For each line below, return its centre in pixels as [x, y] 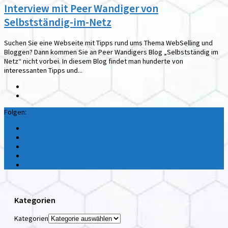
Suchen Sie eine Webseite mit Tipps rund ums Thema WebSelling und [108, 42]
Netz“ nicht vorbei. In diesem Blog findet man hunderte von [94, 61]
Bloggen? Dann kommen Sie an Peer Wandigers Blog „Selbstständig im [111, 52]
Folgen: [15, 112]
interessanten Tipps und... [43, 70]
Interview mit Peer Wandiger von [81, 9]
